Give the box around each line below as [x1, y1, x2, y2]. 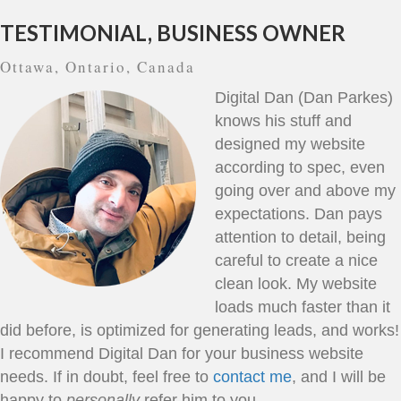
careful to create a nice [215, 251, 378, 269]
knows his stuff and [215, 111, 352, 130]
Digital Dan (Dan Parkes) [215, 88, 393, 107]
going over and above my [215, 181, 396, 200]
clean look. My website [215, 274, 377, 293]
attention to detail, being [215, 227, 386, 246]
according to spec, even [215, 158, 385, 176]
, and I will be [292, 367, 386, 386]
